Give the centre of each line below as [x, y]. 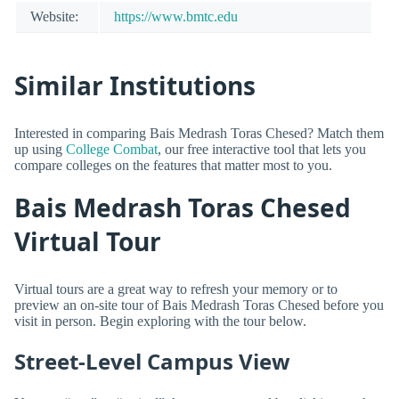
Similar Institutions [135, 86]
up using [40, 149]
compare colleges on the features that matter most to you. [173, 165]
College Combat [112, 149]
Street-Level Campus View [152, 361]
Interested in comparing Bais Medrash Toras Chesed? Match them [199, 133]
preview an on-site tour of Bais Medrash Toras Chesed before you [199, 305]
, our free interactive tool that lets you [262, 149]
